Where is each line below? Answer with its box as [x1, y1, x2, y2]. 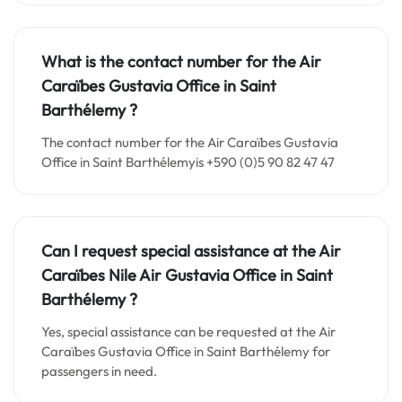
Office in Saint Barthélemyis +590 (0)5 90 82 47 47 [41, 153, 335, 170]
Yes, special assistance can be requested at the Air [41, 323, 336, 340]
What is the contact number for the [41, 51, 299, 72]
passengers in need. [41, 363, 157, 380]
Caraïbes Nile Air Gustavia [41, 265, 232, 285]
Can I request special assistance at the [41, 240, 319, 261]
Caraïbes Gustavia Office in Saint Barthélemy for [41, 343, 330, 360]
